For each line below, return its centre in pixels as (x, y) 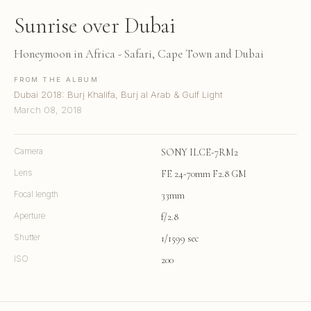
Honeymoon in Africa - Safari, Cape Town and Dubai (139, 54)
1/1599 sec (180, 239)
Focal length (36, 194)
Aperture (30, 216)
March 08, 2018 (48, 110)
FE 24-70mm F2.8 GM (204, 174)
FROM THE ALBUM (56, 80)
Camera (28, 151)
